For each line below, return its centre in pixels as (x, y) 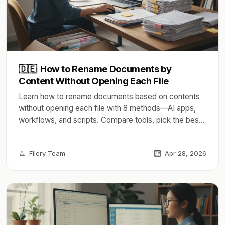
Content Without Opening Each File (94, 81)
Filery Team (46, 153)
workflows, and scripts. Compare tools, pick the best (110, 120)
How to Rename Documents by (105, 69)
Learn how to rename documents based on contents (109, 97)
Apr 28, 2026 (185, 153)
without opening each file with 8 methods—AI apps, (107, 108)
